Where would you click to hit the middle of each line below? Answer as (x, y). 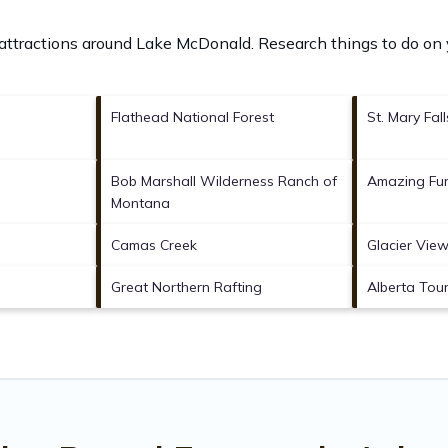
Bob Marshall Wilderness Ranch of (224, 180)
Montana (140, 202)
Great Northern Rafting (186, 286)
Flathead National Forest (192, 116)
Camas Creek (154, 244)
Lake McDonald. (195, 42)
